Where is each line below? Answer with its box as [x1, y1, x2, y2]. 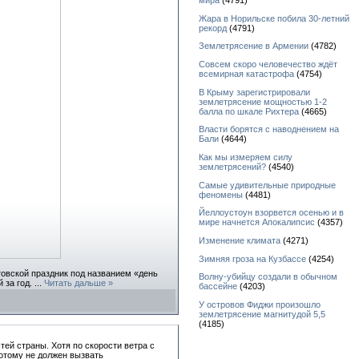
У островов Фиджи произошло [199, 299, 321, 309]
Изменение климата [199, 235, 280, 245]
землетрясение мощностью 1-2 [199, 96, 327, 107]
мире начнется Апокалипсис [199, 217, 315, 228]
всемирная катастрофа [199, 69, 294, 79]
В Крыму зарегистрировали [199, 87, 310, 97]
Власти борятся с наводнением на [199, 124, 339, 135]
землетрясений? [199, 161, 266, 171]
